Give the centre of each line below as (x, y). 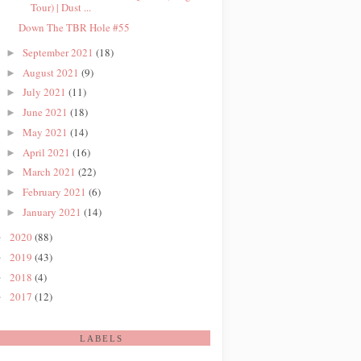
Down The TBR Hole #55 (75, 27)
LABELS (102, 338)
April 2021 (47, 152)
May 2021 (46, 132)
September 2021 (59, 52)
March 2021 (50, 172)
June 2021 (46, 112)
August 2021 (52, 72)
